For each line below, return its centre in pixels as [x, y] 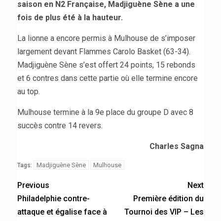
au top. [29, 91]
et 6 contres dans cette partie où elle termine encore [108, 78]
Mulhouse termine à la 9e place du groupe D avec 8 [105, 112]
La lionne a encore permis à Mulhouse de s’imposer [106, 38]
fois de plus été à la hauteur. [70, 17]
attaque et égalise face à [62, 212]
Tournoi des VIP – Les [164, 212]
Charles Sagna [177, 146]
